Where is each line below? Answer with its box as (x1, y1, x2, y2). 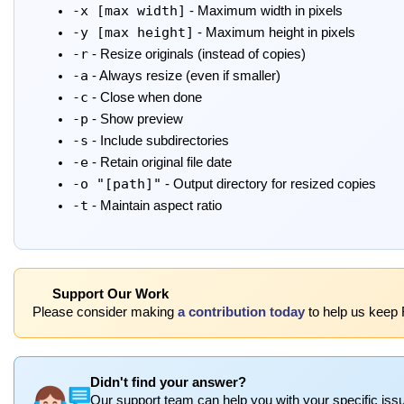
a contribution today (178, 304, 305, 319)
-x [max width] (72, 2, 186, 18)
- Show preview (88, 111, 183, 126)
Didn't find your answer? (90, 374, 246, 390)
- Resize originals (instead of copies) (88, 46, 306, 61)
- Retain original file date (88, 154, 232, 170)
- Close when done (88, 89, 202, 105)
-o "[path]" (72, 175, 161, 191)
